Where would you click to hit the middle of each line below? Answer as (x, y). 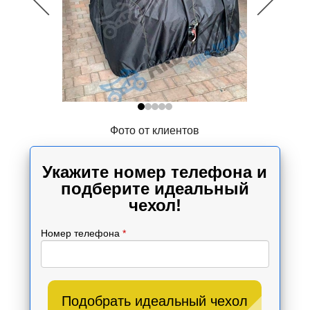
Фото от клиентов (155, 130)
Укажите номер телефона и (155, 172)
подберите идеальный (155, 188)
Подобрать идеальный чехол (155, 301)
